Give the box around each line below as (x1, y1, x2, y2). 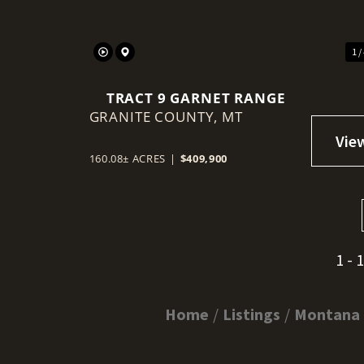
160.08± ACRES (89, 151, 167, 167)
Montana (294, 304, 361, 325)
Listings (223, 304, 281, 325)
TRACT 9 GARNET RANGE (106, 89, 286, 108)
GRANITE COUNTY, (89, 107, 223, 127)
